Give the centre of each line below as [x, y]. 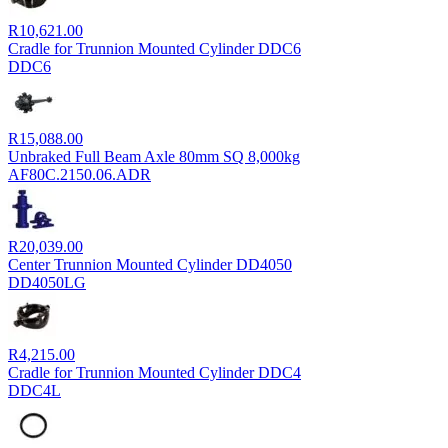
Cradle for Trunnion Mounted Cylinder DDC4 [154, 372]
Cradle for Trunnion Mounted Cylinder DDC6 [154, 48]
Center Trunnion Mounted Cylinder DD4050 [150, 264]
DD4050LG [47, 282]
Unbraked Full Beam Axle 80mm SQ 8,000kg [154, 156]
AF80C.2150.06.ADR [79, 174]
